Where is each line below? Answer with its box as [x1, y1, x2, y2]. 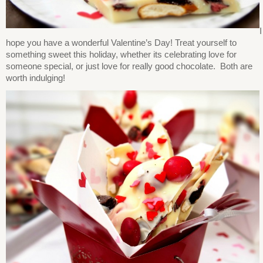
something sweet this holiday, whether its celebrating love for [6, 49, 237, 59]
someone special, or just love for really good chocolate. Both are [6, 60, 252, 71]
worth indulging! [6, 72, 65, 83]
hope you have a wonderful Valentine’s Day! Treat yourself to [6, 37, 237, 48]
